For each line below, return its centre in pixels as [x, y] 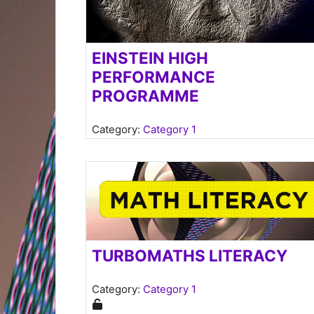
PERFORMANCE [154, 76]
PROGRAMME [146, 95]
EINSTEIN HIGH [150, 57]
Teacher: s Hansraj [167, 144]
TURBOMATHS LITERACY [190, 255]
